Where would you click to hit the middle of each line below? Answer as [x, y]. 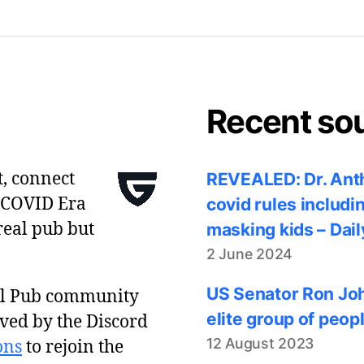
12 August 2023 [261, 343]
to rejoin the [73, 347]
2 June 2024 [250, 253]
